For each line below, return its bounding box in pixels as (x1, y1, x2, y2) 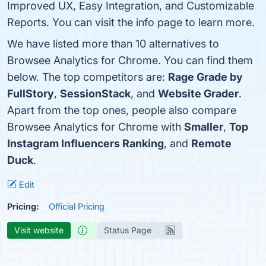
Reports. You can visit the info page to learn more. (7, 16, 255, 28)
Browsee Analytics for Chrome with (7, 121, 184, 133)
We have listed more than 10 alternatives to (7, 37, 219, 50)
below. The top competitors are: (7, 71, 168, 83)
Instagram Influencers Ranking (7, 137, 164, 150)
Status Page (104, 225, 151, 235)
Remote (191, 137, 232, 150)
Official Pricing (49, 201, 104, 211)
